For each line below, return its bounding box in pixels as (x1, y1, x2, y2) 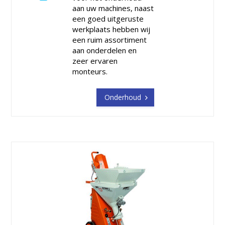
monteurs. (72, 66, 108, 76)
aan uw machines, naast (72, 3, 154, 13)
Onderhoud (104, 92, 142, 102)
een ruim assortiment (72, 34, 147, 45)
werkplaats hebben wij (72, 24, 151, 34)
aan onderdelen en (72, 45, 137, 55)
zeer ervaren (72, 55, 118, 66)
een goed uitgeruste (72, 13, 144, 24)
